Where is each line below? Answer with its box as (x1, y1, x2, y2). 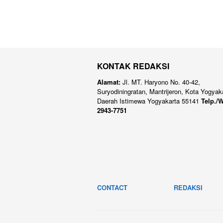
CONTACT (97, 183, 127, 193)
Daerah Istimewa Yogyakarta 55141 (97, 96, 201, 106)
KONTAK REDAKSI (97, 60, 169, 72)
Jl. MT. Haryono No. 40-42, (120, 77, 200, 87)
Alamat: (97, 77, 120, 87)
